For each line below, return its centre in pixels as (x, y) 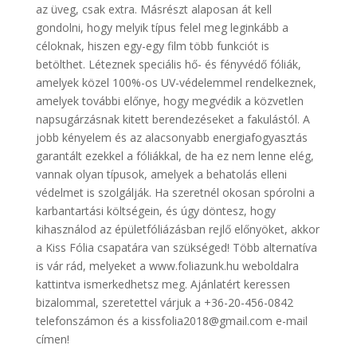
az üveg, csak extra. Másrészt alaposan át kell (153, 9)
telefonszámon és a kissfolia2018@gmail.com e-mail (171, 321)
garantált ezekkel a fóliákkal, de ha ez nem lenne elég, (175, 156)
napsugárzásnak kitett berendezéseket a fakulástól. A (173, 119)
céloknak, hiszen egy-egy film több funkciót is (152, 46)
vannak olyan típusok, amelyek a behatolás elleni (161, 174)
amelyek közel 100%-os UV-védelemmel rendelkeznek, (176, 82)
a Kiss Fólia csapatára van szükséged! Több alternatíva (176, 247)
